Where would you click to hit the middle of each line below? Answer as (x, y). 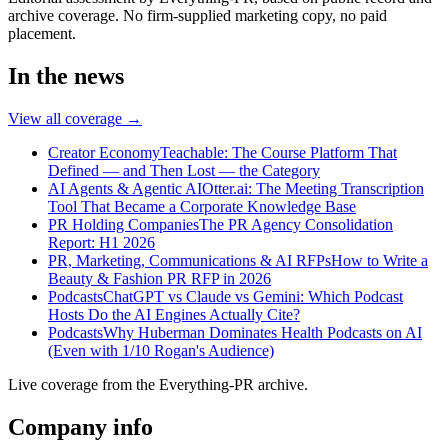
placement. (42, 34)
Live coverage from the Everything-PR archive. (158, 385)
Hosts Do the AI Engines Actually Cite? (174, 315)
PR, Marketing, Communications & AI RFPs (189, 261)
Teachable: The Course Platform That (278, 153)
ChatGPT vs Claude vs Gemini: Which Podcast (253, 297)
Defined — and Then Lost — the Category (184, 171)
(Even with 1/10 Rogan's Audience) (161, 351)
